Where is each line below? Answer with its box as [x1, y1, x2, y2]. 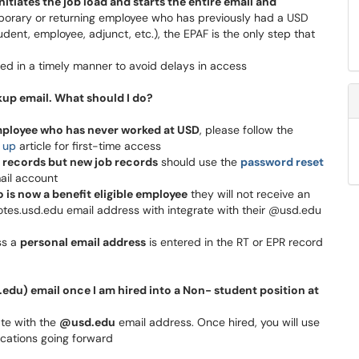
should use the [158, 155, 240, 169]
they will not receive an [188, 187, 310, 201]
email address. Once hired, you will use [115, 315, 320, 329]
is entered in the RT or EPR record [146, 235, 323, 249]
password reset [240, 155, 324, 169]
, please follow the [200, 123, 293, 137]
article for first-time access [16, 139, 161, 153]
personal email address [20, 235, 146, 249]
